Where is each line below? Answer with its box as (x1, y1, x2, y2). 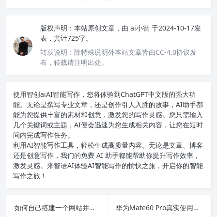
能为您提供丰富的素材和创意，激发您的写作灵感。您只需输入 (13, 109, 203, 119)
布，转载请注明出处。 (40, 57, 108, 67)
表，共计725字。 (40, 33, 93, 43)
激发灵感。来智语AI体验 (13, 160, 88, 170)
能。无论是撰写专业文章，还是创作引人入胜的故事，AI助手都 (13, 99, 203, 109)
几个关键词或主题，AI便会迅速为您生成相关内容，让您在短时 (13, 120, 203, 129)
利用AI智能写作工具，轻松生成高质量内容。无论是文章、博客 (13, 140, 203, 150)
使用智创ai (13, 89, 46, 99)
